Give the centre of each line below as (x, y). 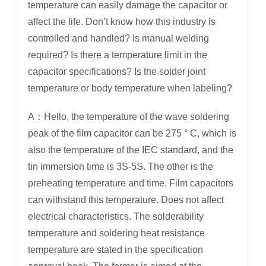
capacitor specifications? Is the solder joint (116, 72)
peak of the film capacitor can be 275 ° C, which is (132, 134)
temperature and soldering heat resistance (116, 233)
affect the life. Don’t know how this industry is (121, 22)
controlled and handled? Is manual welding (118, 39)
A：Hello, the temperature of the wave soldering (128, 117)
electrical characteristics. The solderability (115, 217)
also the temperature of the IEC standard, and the (130, 150)
